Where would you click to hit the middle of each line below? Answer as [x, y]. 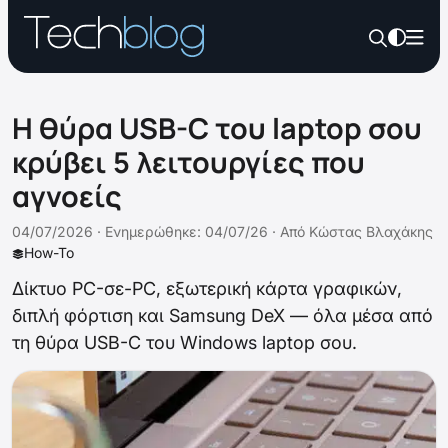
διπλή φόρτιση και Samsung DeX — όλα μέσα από [222, 315]
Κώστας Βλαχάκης [371, 231]
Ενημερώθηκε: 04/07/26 [186, 231]
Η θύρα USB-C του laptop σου [217, 128]
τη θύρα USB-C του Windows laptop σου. [184, 342]
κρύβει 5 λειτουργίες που [188, 162]
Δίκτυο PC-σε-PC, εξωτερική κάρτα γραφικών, [207, 288]
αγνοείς [67, 196]
